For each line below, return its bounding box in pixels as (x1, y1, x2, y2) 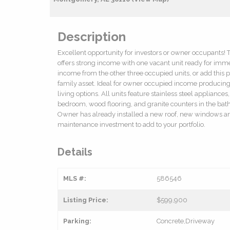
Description (57, 29, 126, 44)
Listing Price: (63, 196, 108, 204)
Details (57, 145, 92, 158)
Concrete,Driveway (157, 217, 215, 225)
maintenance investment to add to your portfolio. (57, 120, 205, 128)
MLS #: (63, 174, 86, 182)
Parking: (63, 217, 91, 225)
